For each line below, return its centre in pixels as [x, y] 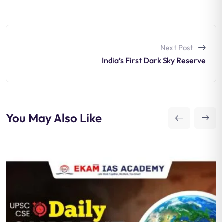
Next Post [176, 48]
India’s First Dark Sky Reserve [154, 61]
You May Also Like [54, 118]
